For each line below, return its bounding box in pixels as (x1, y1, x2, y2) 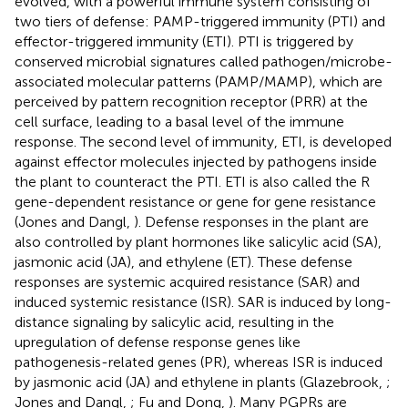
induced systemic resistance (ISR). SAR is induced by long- (15, 292, 392, 311)
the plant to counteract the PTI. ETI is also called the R (15, 172, 370, 190)
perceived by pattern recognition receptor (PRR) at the (15, 92, 368, 110)
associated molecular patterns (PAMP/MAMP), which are (15, 72, 382, 90)
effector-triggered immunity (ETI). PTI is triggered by (15, 32, 353, 50)
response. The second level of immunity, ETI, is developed (15, 132, 392, 150)
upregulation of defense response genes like (15, 332, 301, 351)
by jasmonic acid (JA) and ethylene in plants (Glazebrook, (15, 372, 386, 391)
